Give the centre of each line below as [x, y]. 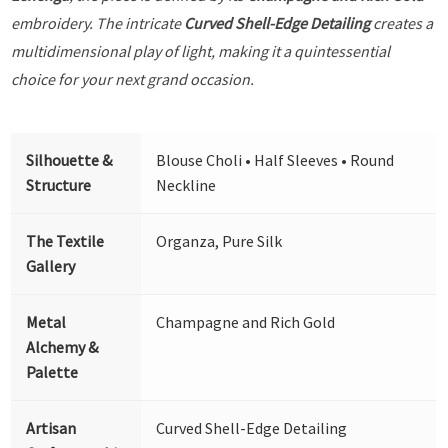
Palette [52, 372]
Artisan [51, 428]
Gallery [51, 266]
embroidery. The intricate [98, 23]
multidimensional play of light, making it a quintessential [201, 51]
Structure [59, 185]
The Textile [65, 241]
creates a [402, 23]
